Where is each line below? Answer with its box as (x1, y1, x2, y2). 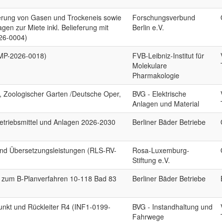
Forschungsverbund (132, 12, 196, 22)
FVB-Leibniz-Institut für (132, 51, 205, 60)
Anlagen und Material (132, 99, 200, 109)
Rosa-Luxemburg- (132, 145, 190, 155)
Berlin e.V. (132, 22, 165, 32)
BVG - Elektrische (132, 89, 187, 99)
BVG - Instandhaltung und (132, 202, 213, 212)
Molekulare (132, 60, 167, 70)
